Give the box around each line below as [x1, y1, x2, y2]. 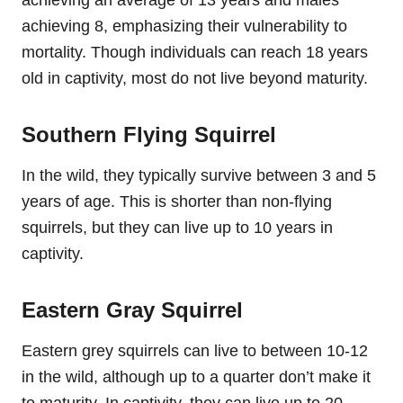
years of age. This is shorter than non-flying [22, 192, 332, 210]
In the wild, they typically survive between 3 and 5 [22, 166, 376, 184]
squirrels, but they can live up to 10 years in [22, 218, 333, 237]
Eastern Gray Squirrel [22, 297, 243, 322]
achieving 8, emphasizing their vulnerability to [22, 16, 347, 35]
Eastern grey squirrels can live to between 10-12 [22, 341, 368, 360]
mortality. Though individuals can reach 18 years [22, 42, 368, 61]
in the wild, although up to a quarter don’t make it [22, 367, 371, 386]
